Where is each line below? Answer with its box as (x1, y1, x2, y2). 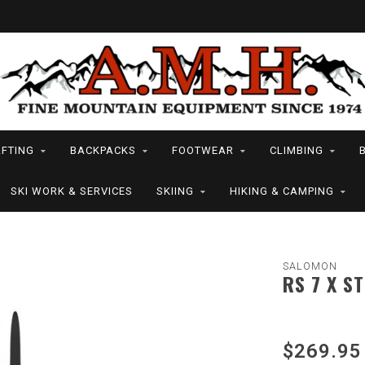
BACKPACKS (70, 144, 136, 156)
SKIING (156, 185, 194, 197)
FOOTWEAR (172, 144, 234, 156)
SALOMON (282, 260, 337, 272)
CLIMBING (270, 144, 323, 156)
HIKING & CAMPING (229, 185, 334, 197)
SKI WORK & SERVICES (10, 185, 133, 197)
